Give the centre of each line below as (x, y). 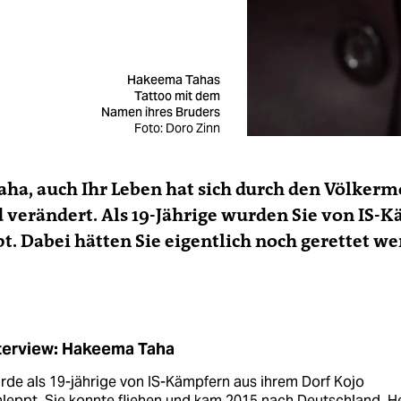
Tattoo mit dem (177, 96)
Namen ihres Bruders (160, 112)
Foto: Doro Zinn (177, 128)
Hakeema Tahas (173, 80)
